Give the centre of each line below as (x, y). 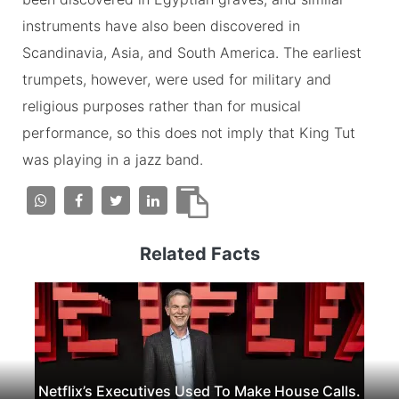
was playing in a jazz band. (113, 159)
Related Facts (199, 253)
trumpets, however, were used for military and (177, 79)
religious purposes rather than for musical (162, 106)
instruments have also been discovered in (161, 25)
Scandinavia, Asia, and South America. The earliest (192, 52)
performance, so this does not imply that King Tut (189, 132)
